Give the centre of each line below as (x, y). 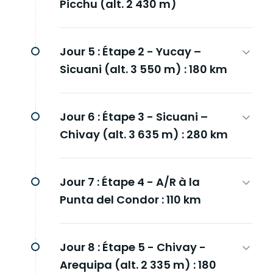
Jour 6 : (80, 117)
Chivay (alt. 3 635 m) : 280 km (144, 134)
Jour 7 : (80, 182)
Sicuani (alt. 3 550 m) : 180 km (144, 69)
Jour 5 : (80, 51)
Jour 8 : (80, 247)
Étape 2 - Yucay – (152, 51)
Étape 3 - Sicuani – (155, 117)
